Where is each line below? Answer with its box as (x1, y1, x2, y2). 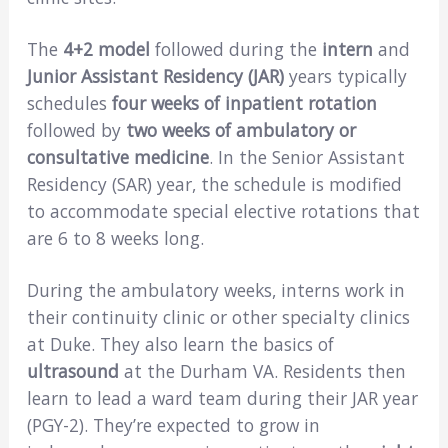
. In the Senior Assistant (208, 144, 405, 169)
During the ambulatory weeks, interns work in (26, 277, 405, 302)
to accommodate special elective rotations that (26, 198, 420, 223)
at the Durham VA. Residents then (123, 358, 406, 383)
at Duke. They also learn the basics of (26, 331, 334, 356)
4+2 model (62, 36, 150, 61)
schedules (26, 90, 112, 115)
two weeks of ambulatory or (120, 117, 356, 142)
